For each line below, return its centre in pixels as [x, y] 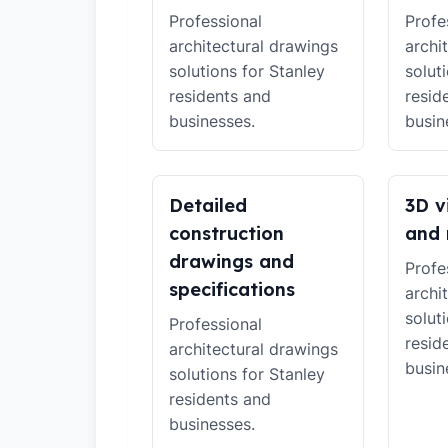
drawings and [231, 261]
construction [226, 233]
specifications [232, 289]
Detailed [208, 205]
